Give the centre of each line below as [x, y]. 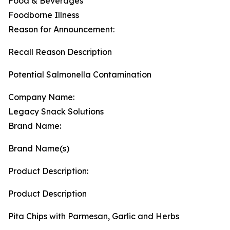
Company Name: [41, 97]
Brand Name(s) [39, 148]
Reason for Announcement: [61, 29]
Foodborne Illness [44, 15]
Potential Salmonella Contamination [80, 74]
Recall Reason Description [60, 52]
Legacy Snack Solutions [56, 111]
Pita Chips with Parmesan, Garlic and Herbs [94, 216]
